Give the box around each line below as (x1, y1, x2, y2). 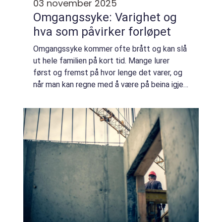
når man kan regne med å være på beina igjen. (33, 80, 189, 89)
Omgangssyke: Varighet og (33, 10, 177, 24)
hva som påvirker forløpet (33, 25, 171, 39)
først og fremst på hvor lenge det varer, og (33, 68, 182, 77)
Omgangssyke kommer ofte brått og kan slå (33, 44, 187, 54)
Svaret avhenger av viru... (33, 92, 118, 101)
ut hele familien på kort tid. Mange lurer (33, 56, 169, 65)
